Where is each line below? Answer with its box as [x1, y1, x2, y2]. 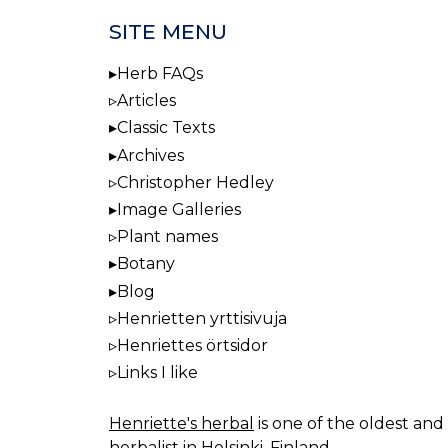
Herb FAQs [117, 64, 203, 84]
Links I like [117, 363, 198, 383]
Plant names [117, 227, 218, 247]
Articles [117, 91, 176, 111]
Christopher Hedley [117, 172, 274, 192]
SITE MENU [109, 18, 227, 44]
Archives [117, 145, 184, 165]
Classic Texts [117, 118, 215, 138]
